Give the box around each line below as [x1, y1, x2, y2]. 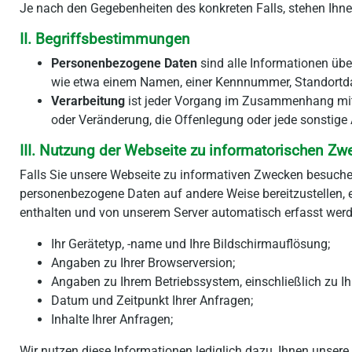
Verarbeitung [51, 93, 125, 108]
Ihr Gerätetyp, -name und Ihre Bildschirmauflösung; [51, 236, 330, 251]
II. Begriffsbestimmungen [20, 31, 190, 48]
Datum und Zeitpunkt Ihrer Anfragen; [51, 293, 253, 308]
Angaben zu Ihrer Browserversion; [51, 255, 235, 270]
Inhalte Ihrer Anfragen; [51, 312, 173, 327]
